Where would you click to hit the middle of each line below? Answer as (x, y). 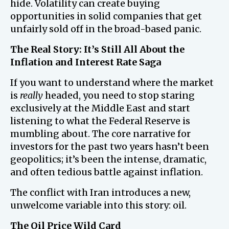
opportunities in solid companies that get (106, 16)
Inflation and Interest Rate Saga (86, 62)
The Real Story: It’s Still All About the (97, 49)
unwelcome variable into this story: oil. (98, 205)
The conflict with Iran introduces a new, (100, 192)
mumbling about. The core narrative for (100, 134)
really (31, 95)
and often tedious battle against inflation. (107, 172)
